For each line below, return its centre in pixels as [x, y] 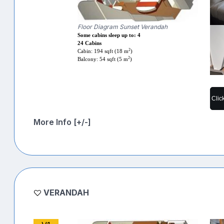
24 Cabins [90, 43]
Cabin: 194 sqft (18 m [103, 51]
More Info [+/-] [62, 122]
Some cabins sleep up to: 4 [109, 35]
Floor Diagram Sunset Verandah [123, 26]
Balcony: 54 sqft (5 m [103, 59]
